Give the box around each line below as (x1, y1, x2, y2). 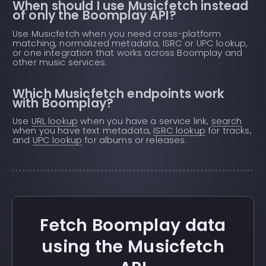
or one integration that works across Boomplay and (12, 47, 243, 59)
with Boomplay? (12, 94, 114, 112)
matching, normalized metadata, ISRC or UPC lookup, (12, 37, 248, 50)
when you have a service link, (78, 115, 211, 128)
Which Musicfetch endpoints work (12, 84, 225, 102)
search (211, 115, 242, 128)
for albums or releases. (82, 134, 187, 147)
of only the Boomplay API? (12, 7, 176, 24)
